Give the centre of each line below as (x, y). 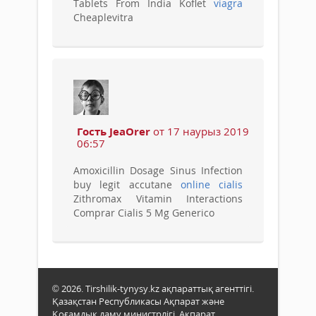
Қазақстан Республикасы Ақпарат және (138, 302)
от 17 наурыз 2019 (200, 132)
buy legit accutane (127, 185)
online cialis (211, 185)
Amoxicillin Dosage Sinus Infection (158, 171)
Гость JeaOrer (114, 132)
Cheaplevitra (103, 18)
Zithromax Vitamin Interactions (158, 199)
